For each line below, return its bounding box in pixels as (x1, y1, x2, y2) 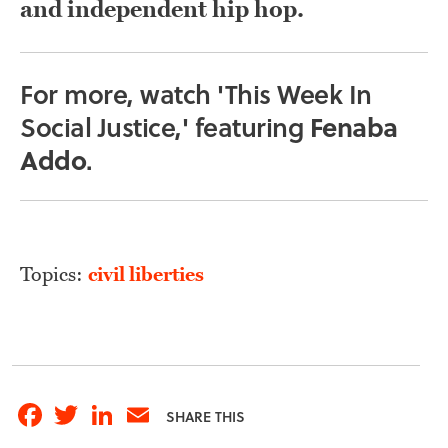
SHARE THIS (166, 406, 245, 427)
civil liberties (88, 263, 204, 287)
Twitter (82, 395, 147, 419)
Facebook (46, 395, 133, 419)
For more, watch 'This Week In (20, 74, 372, 113)
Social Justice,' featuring (20, 107, 310, 146)
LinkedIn (118, 395, 204, 419)
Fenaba (309, 107, 398, 146)
